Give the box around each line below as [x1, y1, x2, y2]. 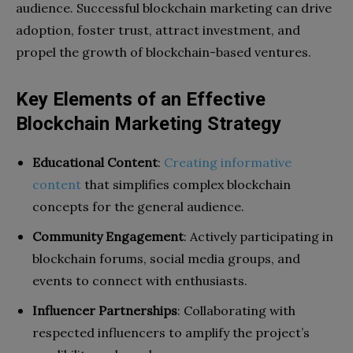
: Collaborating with [177, 302, 295, 318]
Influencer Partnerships [32, 302, 177, 318]
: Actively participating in [184, 228, 333, 244]
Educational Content [32, 154, 158, 170]
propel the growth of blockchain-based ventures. [16, 43, 311, 60]
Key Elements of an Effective [16, 87, 266, 110]
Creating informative [164, 154, 292, 170]
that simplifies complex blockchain [81, 176, 291, 192]
